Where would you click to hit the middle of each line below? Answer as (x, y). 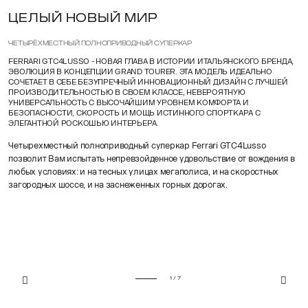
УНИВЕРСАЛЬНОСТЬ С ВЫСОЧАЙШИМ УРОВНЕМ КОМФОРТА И (129, 102)
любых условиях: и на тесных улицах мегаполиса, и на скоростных (144, 172)
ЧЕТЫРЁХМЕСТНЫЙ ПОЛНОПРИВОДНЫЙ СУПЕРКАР (100, 44)
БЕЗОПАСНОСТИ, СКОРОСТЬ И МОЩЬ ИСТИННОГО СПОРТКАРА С (134, 113)
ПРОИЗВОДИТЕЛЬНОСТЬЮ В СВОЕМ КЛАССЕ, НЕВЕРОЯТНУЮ (127, 92)
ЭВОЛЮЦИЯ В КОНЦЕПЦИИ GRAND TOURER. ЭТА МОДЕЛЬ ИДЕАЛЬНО (140, 71)
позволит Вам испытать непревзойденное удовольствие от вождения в (152, 159)
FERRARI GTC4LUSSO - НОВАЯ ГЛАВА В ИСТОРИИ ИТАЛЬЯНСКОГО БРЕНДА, (151, 61)
